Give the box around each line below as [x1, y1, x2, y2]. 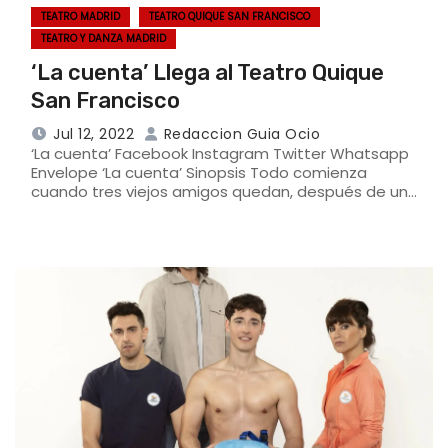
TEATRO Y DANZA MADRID [41, 30, 166, 46]
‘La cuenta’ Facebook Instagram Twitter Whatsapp [31, 142, 409, 164]
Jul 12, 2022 [53, 123, 134, 144]
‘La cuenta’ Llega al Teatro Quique [31, 58, 384, 86]
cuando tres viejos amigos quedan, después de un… [31, 180, 417, 202]
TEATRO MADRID [41, 8, 120, 24]
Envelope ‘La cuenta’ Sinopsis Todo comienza [31, 161, 367, 183]
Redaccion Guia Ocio [159, 123, 320, 144]
